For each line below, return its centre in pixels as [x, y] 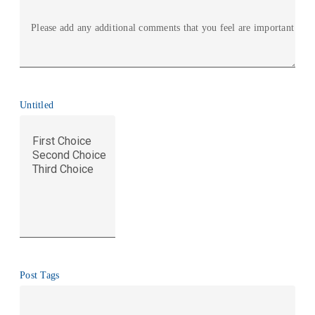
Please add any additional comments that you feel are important [163, 28]
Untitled [37, 105]
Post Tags [40, 276]
